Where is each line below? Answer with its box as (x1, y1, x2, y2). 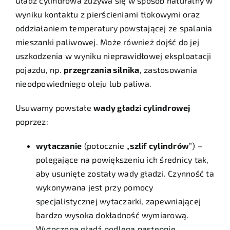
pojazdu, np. (15, 65, 64, 75)
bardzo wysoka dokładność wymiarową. (35, 210, 191, 220)
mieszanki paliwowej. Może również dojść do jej (15, 37, 200, 47)
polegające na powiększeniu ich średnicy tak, (35, 155, 209, 165)
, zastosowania (139, 65, 198, 75)
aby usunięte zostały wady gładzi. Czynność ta (35, 168, 214, 179)
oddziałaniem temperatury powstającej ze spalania (15, 23, 213, 33)
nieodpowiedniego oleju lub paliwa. (15, 79, 152, 89)
